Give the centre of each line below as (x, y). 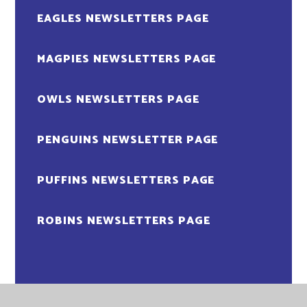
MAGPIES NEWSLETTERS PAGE (127, 60)
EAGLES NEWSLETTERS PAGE (123, 19)
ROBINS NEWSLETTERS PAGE (124, 221)
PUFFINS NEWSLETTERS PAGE (126, 181)
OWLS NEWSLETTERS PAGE (118, 100)
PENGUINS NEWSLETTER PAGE (128, 140)
